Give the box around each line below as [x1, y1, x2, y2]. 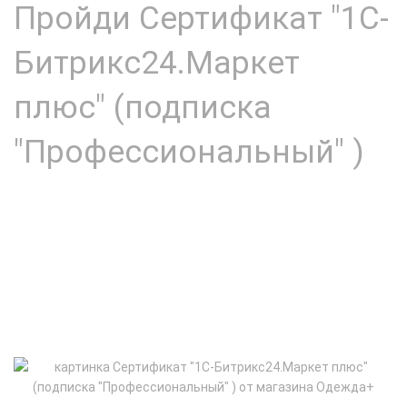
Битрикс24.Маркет [14, 44, 300, 82]
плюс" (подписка [14, 88, 272, 126]
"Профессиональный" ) [14, 133, 364, 171]
